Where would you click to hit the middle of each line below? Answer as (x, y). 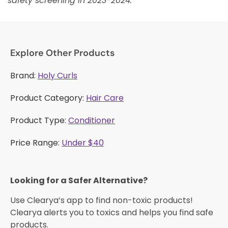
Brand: (24, 76)
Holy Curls (58, 76)
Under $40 (83, 143)
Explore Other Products (62, 53)
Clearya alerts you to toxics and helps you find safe (112, 212)
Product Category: (48, 98)
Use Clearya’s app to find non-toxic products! (102, 200)
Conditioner (92, 121)
